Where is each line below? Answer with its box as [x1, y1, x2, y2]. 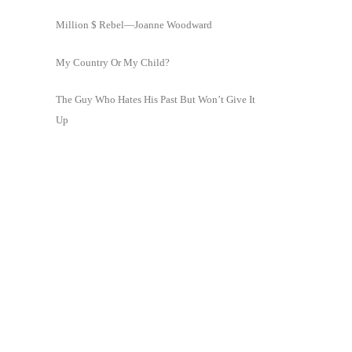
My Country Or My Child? [56, 56, 170, 68]
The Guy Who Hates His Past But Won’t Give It [56, 93, 255, 106]
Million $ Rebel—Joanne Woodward [56, 18, 212, 31]
